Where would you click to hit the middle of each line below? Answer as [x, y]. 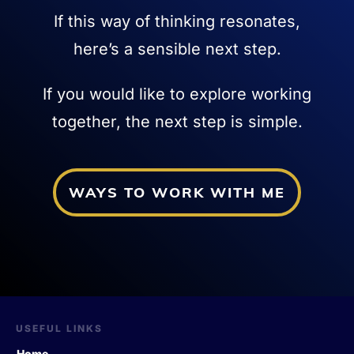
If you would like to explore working [177, 94]
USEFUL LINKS [59, 328]
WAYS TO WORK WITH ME [177, 192]
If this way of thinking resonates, [177, 21]
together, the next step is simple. [177, 121]
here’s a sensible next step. [177, 49]
